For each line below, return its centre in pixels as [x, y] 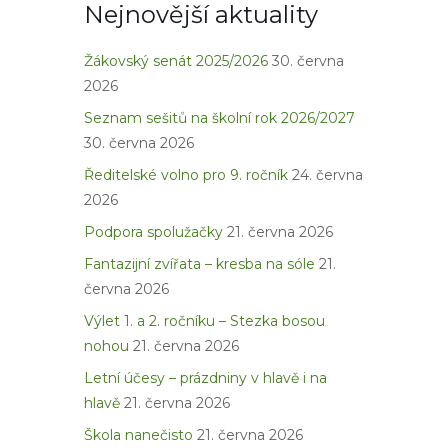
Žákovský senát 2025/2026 [176, 60]
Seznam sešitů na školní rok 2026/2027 [219, 117]
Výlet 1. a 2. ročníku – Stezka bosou [204, 320]
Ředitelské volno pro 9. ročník [186, 174]
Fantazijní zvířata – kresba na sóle [199, 263]
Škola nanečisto [138, 434]
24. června [327, 174]
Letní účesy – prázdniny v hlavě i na [205, 377]
